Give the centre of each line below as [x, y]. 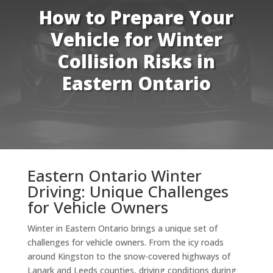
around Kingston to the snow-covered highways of [129, 256]
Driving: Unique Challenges [128, 191]
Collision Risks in [136, 61]
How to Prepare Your [136, 17]
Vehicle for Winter [136, 39]
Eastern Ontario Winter [114, 175]
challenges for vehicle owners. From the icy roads [125, 242]
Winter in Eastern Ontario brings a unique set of [122, 228]
